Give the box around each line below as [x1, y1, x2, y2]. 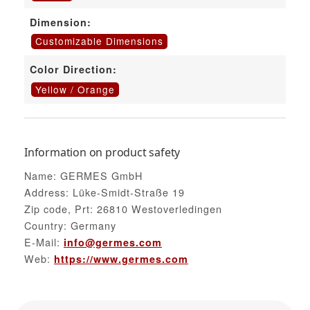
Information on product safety [24, 145, 181, 161]
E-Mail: [24, 234, 64, 249]
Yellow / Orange [35, 82, 115, 97]
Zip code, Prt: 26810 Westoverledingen [24, 201, 222, 216]
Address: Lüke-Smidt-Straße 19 [24, 184, 185, 199]
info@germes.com [64, 235, 162, 249]
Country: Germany [24, 217, 116, 232]
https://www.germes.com [54, 251, 188, 266]
